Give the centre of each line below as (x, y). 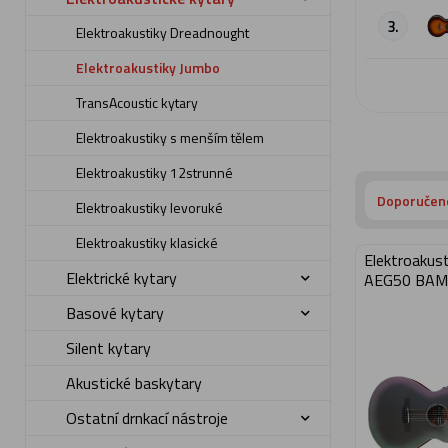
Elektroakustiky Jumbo (148, 67)
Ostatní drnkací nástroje (147, 418)
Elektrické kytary (122, 278)
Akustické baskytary (134, 383)
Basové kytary (115, 313)
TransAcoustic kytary (137, 102)
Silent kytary (109, 348)
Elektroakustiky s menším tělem (170, 137)
